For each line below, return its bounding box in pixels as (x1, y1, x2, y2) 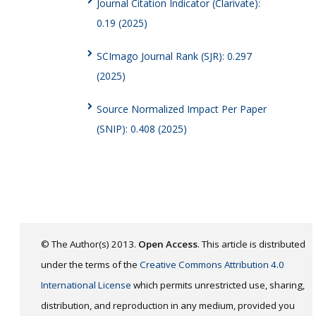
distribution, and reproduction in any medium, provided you (41, 298, 295, 312)
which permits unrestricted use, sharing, (131, 278, 305, 291)
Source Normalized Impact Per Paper (96, 102, 267, 116)
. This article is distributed (197, 237, 305, 250)
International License (41, 278, 131, 291)
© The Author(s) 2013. (41, 237, 138, 250)
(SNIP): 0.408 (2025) (96, 121, 187, 135)
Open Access (138, 237, 197, 250)
